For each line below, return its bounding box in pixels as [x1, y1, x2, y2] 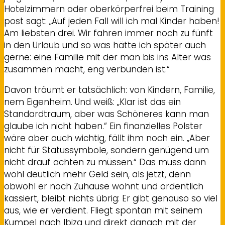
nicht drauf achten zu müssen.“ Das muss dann [4, 156, 206, 168]
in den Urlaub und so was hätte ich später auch [4, 39, 206, 51]
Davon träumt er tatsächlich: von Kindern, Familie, [4, 83, 215, 96]
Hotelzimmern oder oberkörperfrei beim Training [4, 3, 214, 15]
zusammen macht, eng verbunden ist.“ [4, 63, 170, 75]
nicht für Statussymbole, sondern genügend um [4, 144, 209, 156]
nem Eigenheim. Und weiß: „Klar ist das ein [4, 95, 181, 108]
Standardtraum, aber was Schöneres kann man [4, 107, 209, 120]
